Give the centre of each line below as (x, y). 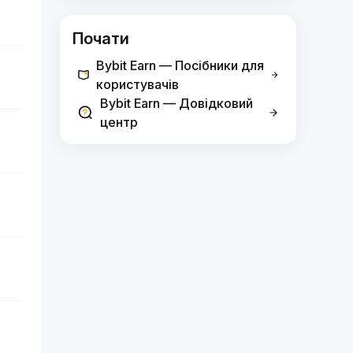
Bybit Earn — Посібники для (180, 65)
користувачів (138, 84)
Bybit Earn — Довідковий (176, 103)
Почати (101, 39)
